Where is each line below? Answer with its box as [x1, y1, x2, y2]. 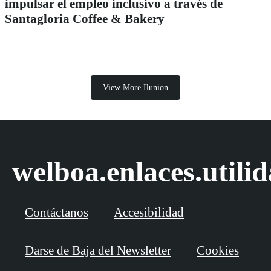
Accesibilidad [114, 205, 184, 220]
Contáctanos [25, 205, 88, 220]
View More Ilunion [103, 83, 168, 93]
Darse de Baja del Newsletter [25, 243, 171, 258]
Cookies [197, 243, 239, 258]
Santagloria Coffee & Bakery [5, 11, 165, 27]
